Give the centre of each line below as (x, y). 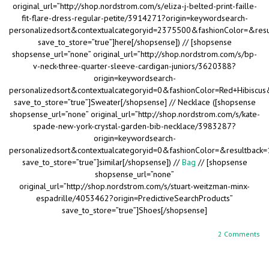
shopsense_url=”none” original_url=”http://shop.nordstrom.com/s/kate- (134, 114)
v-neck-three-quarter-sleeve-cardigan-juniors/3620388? (134, 66)
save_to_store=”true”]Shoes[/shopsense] (134, 210)
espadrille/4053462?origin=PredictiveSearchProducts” (134, 198)
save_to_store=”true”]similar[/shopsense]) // (102, 162)
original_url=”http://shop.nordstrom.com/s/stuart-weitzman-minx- (134, 186)
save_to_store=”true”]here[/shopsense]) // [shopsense (134, 42)
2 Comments (239, 234)
